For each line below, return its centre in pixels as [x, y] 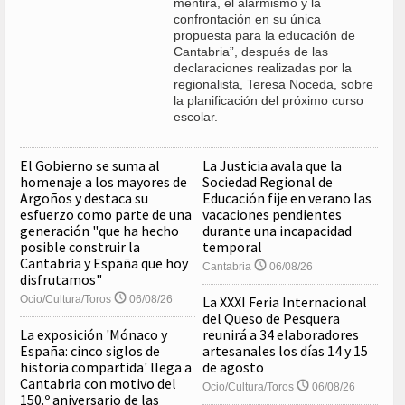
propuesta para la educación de [264, 36]
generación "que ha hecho [99, 231]
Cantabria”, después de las [251, 52]
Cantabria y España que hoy [104, 264]
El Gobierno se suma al [90, 166]
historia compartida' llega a [106, 367]
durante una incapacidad [278, 231]
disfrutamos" [61, 280]
